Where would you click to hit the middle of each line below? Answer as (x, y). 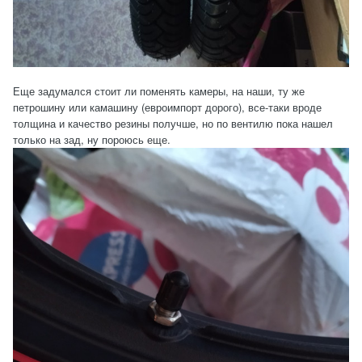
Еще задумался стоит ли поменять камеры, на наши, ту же (159, 90)
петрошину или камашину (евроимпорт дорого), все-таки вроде (167, 107)
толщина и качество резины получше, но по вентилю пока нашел (173, 123)
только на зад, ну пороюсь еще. (92, 139)
